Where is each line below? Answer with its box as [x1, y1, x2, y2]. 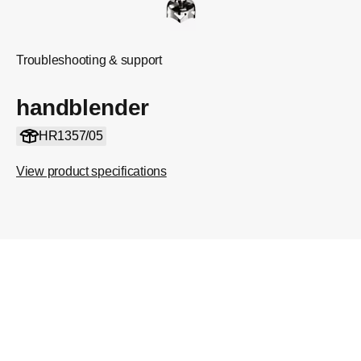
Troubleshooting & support [16, 53, 162, 67]
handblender [16, 95, 149, 120]
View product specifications [16, 164, 167, 178]
